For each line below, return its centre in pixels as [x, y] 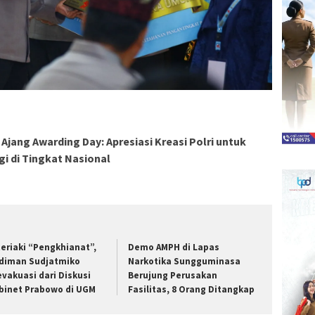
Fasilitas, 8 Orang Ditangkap [192, 290]
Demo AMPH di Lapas [174, 247]
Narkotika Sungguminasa [185, 262]
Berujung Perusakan [173, 276]
